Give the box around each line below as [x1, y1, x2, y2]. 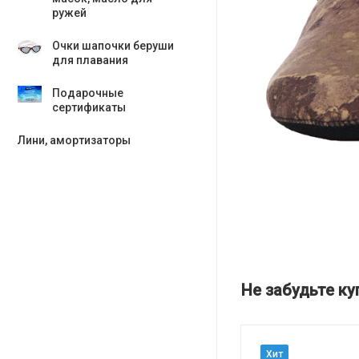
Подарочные [52, 87, 123, 99]
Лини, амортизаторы [18, 134, 131, 147]
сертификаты [52, 101, 126, 114]
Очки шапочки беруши [52, 39, 174, 52]
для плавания [52, 54, 128, 67]
